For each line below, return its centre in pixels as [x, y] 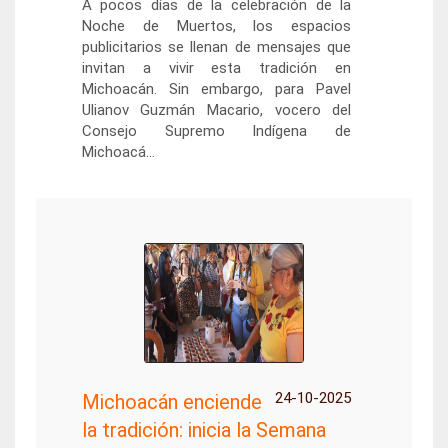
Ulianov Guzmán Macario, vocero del [216, 110]
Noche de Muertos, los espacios [216, 26]
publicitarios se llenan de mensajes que [216, 47]
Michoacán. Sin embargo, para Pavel [216, 89]
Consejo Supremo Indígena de [216, 131]
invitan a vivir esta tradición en [216, 68]
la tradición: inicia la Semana [203, 430]
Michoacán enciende [171, 402]
